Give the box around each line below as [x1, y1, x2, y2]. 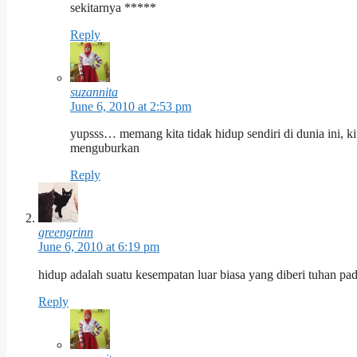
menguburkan [70, 141, 139, 155]
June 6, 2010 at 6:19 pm [38, 240, 159, 254]
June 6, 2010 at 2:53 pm [70, 100, 191, 114]
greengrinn [38, 226, 93, 240]
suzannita [70, 85, 118, 100]
